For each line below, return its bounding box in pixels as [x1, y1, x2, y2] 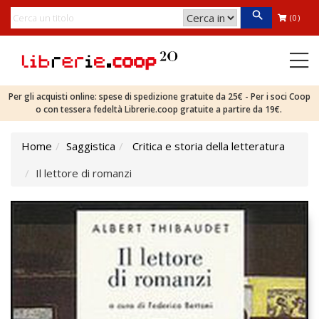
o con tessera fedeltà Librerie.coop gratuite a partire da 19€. [35, 103, 284, 115]
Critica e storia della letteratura [132, 139, 285, 153]
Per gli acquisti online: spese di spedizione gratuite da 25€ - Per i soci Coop [9, 90, 310, 103]
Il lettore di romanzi [36, 166, 132, 180]
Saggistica [66, 139, 115, 153]
